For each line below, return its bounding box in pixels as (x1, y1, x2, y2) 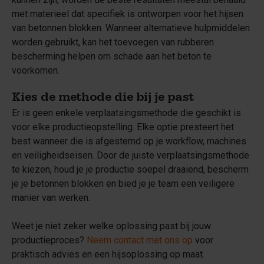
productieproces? (12, 235, 87, 246)
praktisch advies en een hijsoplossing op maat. (12, 249, 204, 260)
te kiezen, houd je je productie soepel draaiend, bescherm (12, 164, 249, 175)
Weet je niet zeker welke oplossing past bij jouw (12, 220, 211, 232)
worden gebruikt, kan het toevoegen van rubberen (12, 37, 214, 48)
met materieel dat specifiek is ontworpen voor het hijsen (12, 8, 243, 19)
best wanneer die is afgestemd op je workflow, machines (12, 136, 246, 147)
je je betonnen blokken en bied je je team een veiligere (12, 178, 235, 189)
